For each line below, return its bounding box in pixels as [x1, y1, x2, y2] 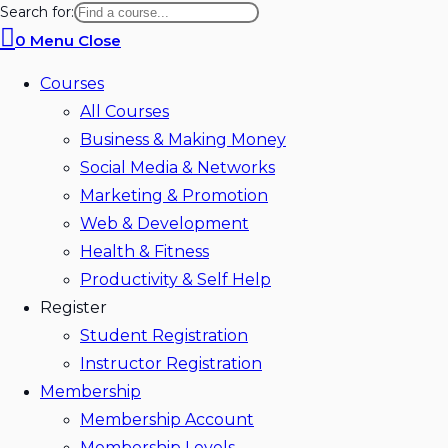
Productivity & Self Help [80, 270, 271, 289]
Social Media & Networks [80, 158, 275, 177]
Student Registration [80, 326, 248, 345]
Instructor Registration [80, 354, 262, 373]
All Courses [80, 102, 169, 121]
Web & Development [80, 214, 249, 233]
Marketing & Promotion [80, 186, 268, 205]
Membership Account [80, 410, 254, 429]
